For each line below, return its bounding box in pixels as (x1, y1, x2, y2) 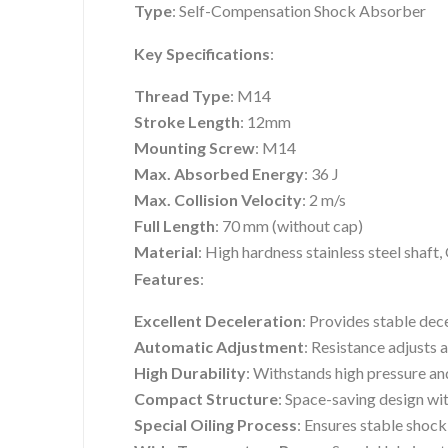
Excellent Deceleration (134, 311, 302, 331)
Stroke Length (134, 112, 240, 132)
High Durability (134, 363, 246, 383)
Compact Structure (134, 389, 278, 409)
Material (134, 242, 198, 262)
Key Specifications (134, 44, 270, 64)
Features (134, 269, 200, 289)
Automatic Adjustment (134, 337, 304, 357)
